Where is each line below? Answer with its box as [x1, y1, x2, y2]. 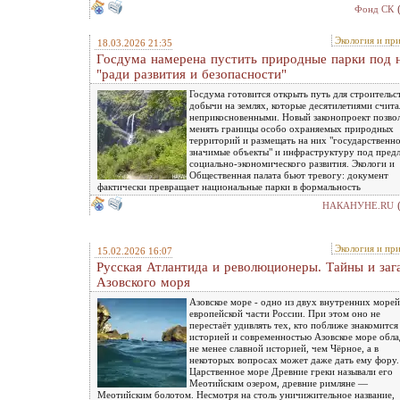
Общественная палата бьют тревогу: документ [189, 169, 388, 180]
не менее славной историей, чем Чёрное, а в [189, 342, 379, 354]
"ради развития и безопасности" [96, 66, 287, 81]
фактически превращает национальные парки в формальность [97, 180, 361, 192]
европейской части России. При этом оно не [189, 307, 380, 319]
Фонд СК [354, 3, 394, 14]
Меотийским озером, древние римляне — [189, 377, 368, 388]
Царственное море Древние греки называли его [189, 365, 393, 377]
